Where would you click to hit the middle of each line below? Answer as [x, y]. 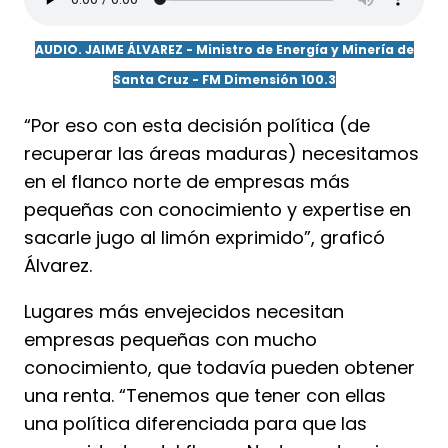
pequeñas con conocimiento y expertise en [217, 209]
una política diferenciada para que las [195, 423]
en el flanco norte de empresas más [187, 181]
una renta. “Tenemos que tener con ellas [205, 395]
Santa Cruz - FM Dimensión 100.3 [224, 79]
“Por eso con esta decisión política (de [197, 125]
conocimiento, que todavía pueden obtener [219, 367]
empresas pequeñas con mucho [170, 339]
